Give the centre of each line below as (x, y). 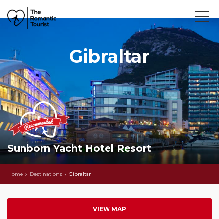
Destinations (46, 174)
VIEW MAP (109, 209)
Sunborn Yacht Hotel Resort (79, 148)
